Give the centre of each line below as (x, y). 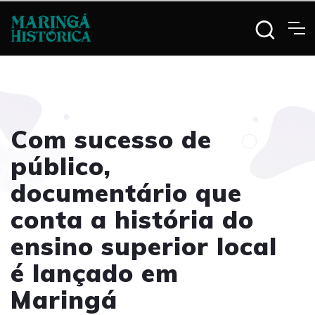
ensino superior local (144, 246)
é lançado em (95, 273)
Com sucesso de (111, 139)
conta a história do (132, 219)
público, (61, 166)
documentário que (126, 193)
